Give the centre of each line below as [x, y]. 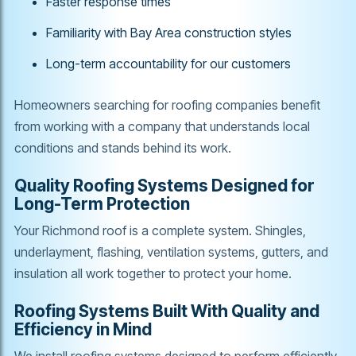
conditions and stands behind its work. [123, 147]
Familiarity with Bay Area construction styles [169, 32]
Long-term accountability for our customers [168, 63]
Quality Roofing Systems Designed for [164, 185]
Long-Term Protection [102, 203]
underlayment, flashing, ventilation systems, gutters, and [171, 252]
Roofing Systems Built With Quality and [167, 311]
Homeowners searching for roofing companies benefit [167, 104]
